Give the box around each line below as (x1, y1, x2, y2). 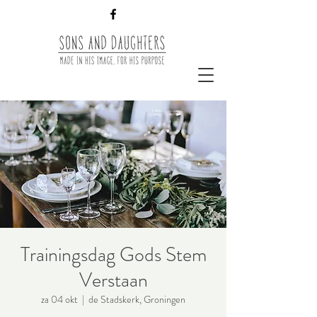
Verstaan (79, 266, 148, 294)
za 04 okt (41, 292, 78, 306)
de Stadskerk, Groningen (88, 292, 185, 306)
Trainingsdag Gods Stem (20, 241, 207, 269)
